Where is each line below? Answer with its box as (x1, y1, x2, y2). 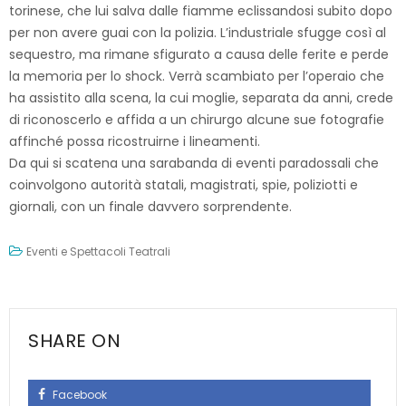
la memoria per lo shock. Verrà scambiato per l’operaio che (9, 67, 384, 85)
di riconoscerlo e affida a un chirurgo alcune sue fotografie (9, 111, 384, 129)
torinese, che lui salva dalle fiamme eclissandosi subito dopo (9, 2, 392, 20)
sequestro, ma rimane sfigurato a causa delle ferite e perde (9, 45, 389, 63)
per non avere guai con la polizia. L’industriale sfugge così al (9, 24, 386, 42)
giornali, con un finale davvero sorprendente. (9, 198, 292, 216)
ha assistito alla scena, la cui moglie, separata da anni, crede (9, 89, 393, 107)
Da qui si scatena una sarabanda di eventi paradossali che (9, 154, 379, 172)
